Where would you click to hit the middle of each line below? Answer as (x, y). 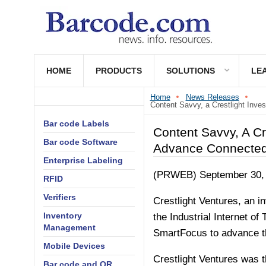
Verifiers (60, 197)
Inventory (63, 216)
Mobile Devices (74, 246)
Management (69, 227)
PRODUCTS (119, 71)
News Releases (212, 97)
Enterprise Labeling (83, 160)
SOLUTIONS (191, 71)
